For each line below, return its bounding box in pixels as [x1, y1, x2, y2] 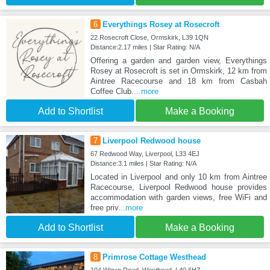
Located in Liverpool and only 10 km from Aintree [90, 172, 267, 182]
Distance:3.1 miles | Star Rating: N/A [90, 160, 196, 168]
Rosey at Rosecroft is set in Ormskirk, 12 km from [90, 66, 267, 76]
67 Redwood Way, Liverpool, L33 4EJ [90, 150, 199, 158]
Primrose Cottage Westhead [102, 253, 206, 262]
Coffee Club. [90, 87, 134, 96]
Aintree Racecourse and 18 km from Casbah [90, 77, 267, 86]
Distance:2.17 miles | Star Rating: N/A [90, 43, 200, 51]
